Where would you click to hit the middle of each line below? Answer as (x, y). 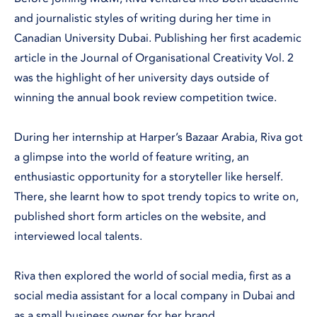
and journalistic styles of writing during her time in (143, 19)
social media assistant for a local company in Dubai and (155, 296)
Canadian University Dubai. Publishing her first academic (158, 39)
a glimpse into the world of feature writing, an (132, 157)
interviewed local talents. (78, 237)
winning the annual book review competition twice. (148, 98)
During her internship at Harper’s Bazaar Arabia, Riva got (158, 138)
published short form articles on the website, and (140, 217)
